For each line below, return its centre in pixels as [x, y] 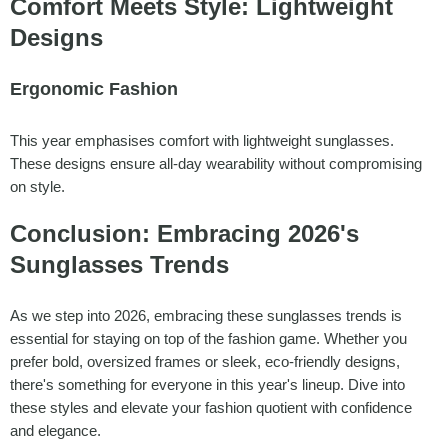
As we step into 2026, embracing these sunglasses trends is [206, 315]
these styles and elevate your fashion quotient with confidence [211, 407]
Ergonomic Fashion [94, 88]
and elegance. [55, 430]
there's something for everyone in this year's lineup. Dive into [207, 384]
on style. [37, 186]
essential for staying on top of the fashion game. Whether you [208, 338]
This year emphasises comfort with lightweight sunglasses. [202, 140]
